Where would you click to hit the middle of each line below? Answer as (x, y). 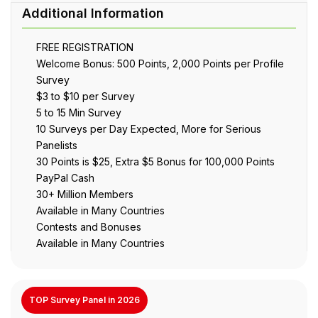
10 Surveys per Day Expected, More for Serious (149, 128)
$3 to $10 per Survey (86, 96)
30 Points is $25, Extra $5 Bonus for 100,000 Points (155, 161)
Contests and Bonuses (89, 226)
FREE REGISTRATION (85, 47)
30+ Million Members (85, 194)
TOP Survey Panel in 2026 (84, 300)
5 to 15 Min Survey (79, 112)
